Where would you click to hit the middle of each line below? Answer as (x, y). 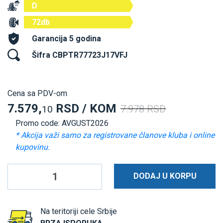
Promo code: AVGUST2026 (62, 123)
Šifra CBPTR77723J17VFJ (80, 55)
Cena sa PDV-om (37, 93)
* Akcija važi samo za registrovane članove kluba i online (115, 135)
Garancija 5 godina (66, 38)
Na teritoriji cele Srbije (79, 211)
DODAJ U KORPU (165, 176)
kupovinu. (33, 147)
